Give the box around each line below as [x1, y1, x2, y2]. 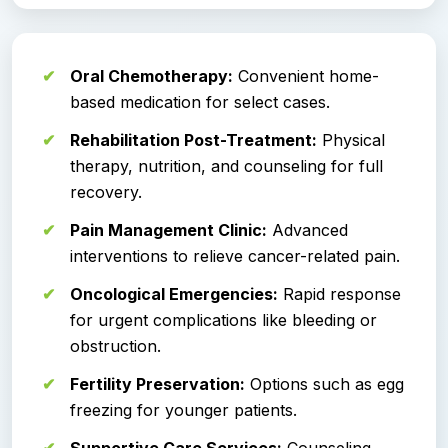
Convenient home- [233, 65, 379, 86]
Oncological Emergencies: [70, 283, 278, 304]
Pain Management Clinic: [70, 219, 267, 240]
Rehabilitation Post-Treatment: [70, 129, 317, 150]
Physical [317, 129, 385, 150]
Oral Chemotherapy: [70, 65, 233, 86]
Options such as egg [245, 373, 404, 394]
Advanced [267, 219, 348, 240]
